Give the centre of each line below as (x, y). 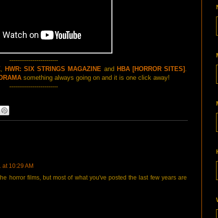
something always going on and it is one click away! (96, 77)
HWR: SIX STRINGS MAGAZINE (53, 69)
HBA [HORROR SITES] (151, 69)
